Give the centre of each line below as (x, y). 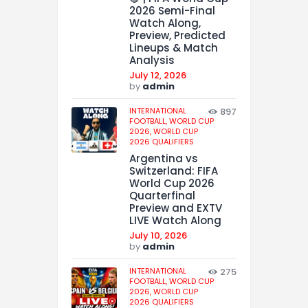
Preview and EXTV (176, 208)
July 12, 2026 (158, 76)
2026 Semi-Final (172, 11)
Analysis (152, 60)
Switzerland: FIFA (174, 170)
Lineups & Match (174, 48)
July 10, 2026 (158, 235)
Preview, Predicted (177, 36)
